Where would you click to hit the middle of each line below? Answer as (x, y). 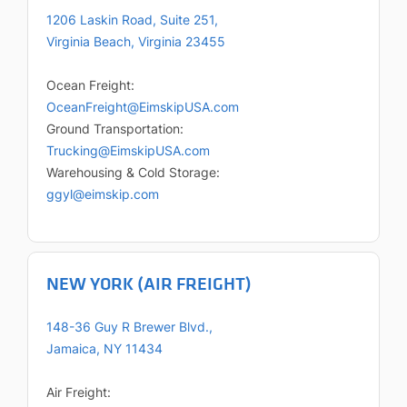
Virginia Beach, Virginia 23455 (138, 42)
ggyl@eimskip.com (103, 194)
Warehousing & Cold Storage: (135, 173)
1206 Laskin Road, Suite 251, (132, 20)
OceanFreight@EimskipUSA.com (143, 107)
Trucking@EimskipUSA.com (128, 151)
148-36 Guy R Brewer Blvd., (129, 327)
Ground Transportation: (117, 129)
